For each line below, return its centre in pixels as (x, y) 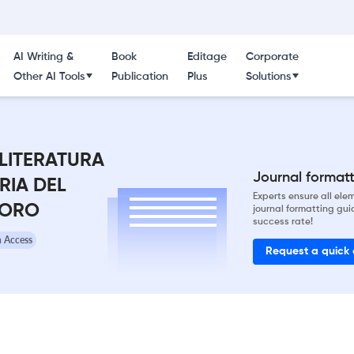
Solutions (268, 77)
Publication (139, 77)
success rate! (283, 222)
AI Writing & (43, 57)
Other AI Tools (49, 77)
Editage (207, 57)
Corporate (272, 57)
